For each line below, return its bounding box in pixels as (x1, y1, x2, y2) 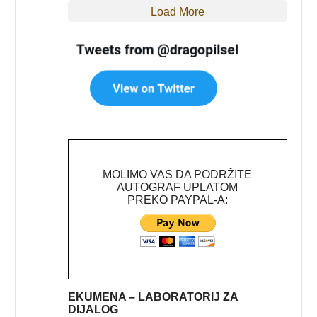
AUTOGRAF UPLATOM (117, 180, 238, 193)
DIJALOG (67, 303, 118, 316)
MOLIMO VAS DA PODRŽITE (103, 168, 253, 180)
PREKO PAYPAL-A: (127, 193, 228, 206)
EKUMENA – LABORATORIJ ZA (67, 290, 238, 303)
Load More (150, 5, 204, 18)
